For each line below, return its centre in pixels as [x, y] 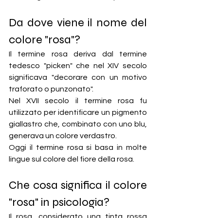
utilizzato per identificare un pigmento [78, 113]
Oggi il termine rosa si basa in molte [78, 148]
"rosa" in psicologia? [59, 202]
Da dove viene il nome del [78, 23]
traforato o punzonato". [51, 89]
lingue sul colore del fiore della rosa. [72, 159]
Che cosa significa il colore [78, 185]
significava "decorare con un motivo [78, 78]
